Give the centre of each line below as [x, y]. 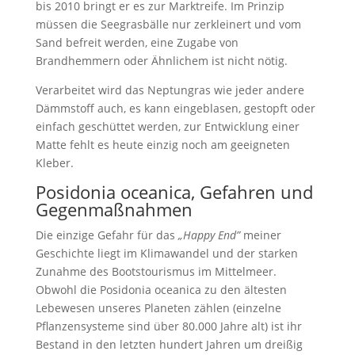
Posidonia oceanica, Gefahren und [174, 192]
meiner [260, 235]
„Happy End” [209, 235]
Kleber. [54, 163]
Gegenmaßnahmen [114, 210]
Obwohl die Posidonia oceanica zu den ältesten [161, 290]
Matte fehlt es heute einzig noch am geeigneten [162, 145]
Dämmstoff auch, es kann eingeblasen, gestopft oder [175, 109]
